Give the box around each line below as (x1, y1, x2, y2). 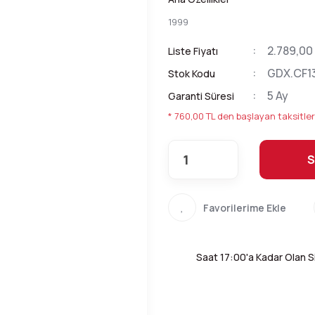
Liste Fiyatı (168, 44, 218, 58)
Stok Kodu (168, 67, 215, 80)
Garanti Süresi (168, 89, 234, 103)
